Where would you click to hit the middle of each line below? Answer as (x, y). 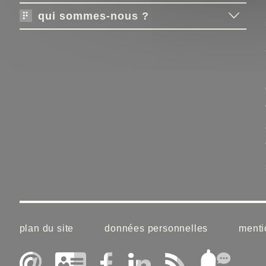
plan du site (47, 228)
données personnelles (156, 228)
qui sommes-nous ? (93, 16)
